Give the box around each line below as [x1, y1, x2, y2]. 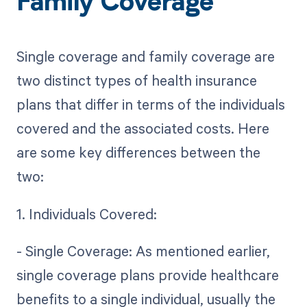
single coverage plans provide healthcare [16, 265, 279, 284]
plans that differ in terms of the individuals [16, 95, 285, 114]
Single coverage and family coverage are [16, 47, 275, 66]
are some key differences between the [16, 143, 260, 162]
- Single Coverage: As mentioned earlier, [16, 241, 270, 260]
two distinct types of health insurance [16, 71, 257, 90]
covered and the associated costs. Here [16, 119, 269, 138]
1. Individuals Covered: [16, 204, 164, 223]
